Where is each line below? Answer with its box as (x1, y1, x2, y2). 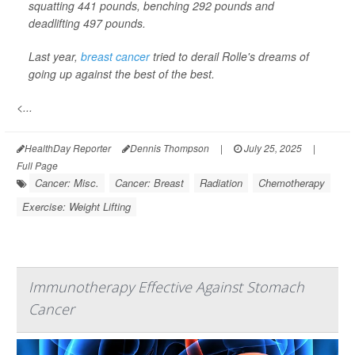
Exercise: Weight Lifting (22, 198, 131, 214)
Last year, (29, 48, 81, 64)
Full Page (17, 158, 58, 172)
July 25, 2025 (242, 140, 302, 155)
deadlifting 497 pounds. (29, 14, 146, 31)
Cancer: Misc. (35, 174, 99, 190)
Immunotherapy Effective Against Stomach (29, 277, 304, 296)
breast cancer (81, 48, 150, 64)
